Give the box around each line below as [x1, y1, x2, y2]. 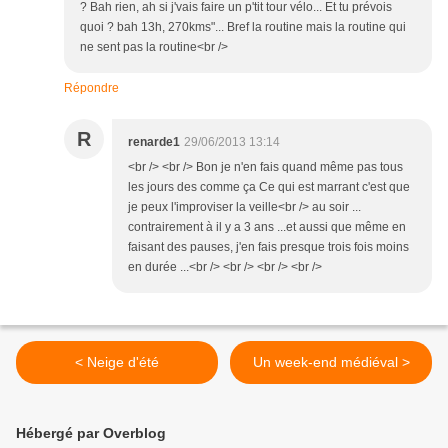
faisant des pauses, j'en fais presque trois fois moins [128, 240, 409, 255]
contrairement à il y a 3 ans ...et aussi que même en [128, 220, 406, 235]
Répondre [64, 81, 119, 96]
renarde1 [128, 135, 180, 150]
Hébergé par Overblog [16, 425, 166, 442]
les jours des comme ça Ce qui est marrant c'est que [128, 180, 410, 195]
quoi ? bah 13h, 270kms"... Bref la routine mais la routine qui [80, 20, 406, 35]
